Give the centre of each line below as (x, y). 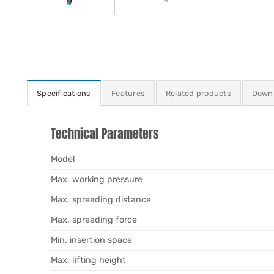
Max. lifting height (88, 260)
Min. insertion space (91, 240)
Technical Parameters (105, 133)
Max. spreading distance (101, 199)
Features (128, 93)
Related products (198, 93)
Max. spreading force (94, 220)
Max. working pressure (97, 179)
